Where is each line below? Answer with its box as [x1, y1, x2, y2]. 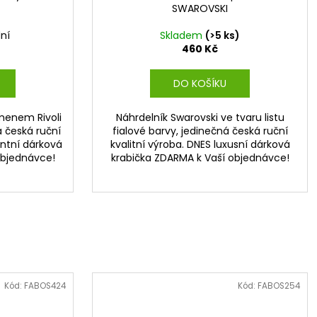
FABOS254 [257, 280, 300, 292]
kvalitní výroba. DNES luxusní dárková [110, 137, 290, 151]
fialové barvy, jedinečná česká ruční [112, 123, 288, 138]
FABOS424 [23, 280, 66, 292]
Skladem [160, 28, 205, 42]
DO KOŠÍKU [173, 76, 226, 91]
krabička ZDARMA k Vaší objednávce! [110, 150, 289, 165]
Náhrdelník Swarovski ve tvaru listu [115, 110, 284, 125]
